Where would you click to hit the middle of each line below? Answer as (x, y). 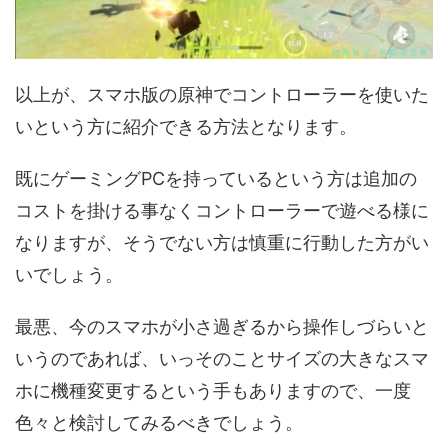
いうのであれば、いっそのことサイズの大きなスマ (222, 359)
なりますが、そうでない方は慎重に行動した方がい (222, 243)
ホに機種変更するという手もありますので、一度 (213, 391)
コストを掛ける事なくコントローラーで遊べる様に (222, 211)
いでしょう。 (69, 275)
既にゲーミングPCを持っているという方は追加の (216, 179)
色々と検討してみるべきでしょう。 (159, 423)
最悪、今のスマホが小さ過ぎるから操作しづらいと (222, 327)
